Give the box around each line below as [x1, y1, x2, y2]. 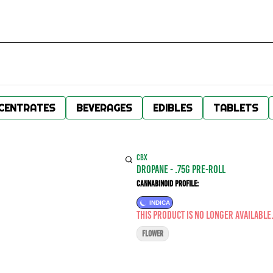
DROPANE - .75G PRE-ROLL [136, 163, 225, 175]
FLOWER [142, 229, 163, 238]
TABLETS [213, 102, 258, 114]
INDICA [149, 199, 170, 206]
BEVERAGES [76, 102, 132, 114]
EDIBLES [153, 102, 193, 114]
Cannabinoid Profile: [136, 179, 199, 188]
